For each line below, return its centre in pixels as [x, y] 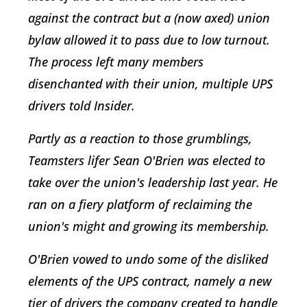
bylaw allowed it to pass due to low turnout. [149, 39]
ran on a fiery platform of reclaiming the [140, 204]
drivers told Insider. [82, 105]
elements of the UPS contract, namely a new [150, 281]
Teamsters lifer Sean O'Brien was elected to [147, 160]
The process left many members [116, 61]
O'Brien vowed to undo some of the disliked [148, 259]
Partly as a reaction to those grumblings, [140, 138]
